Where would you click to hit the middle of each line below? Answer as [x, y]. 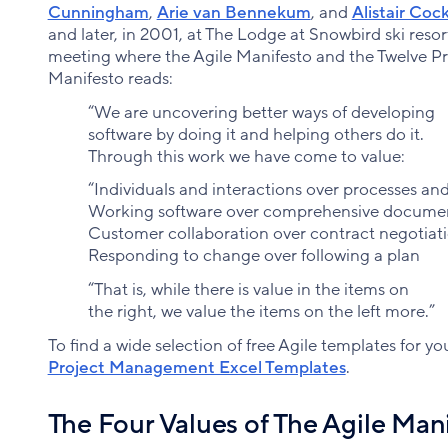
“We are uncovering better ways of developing [261, 112]
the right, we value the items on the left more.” [261, 312]
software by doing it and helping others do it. [255, 134]
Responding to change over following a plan [253, 256]
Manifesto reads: [110, 78]
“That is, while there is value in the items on [248, 290]
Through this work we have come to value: [246, 156]
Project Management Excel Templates [196, 368]
